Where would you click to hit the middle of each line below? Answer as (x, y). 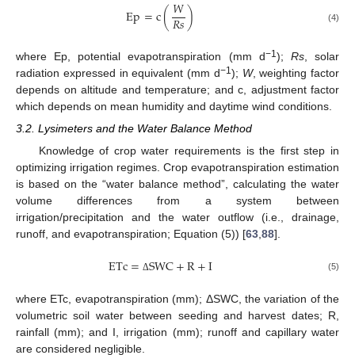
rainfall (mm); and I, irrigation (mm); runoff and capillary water (177, 332)
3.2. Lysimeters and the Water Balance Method (134, 128)
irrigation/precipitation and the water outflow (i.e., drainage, (177, 217)
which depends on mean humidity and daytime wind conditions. (174, 106)
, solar (322, 56)
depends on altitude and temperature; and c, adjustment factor (177, 89)
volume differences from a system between (177, 200)
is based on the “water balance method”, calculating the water (177, 183)
